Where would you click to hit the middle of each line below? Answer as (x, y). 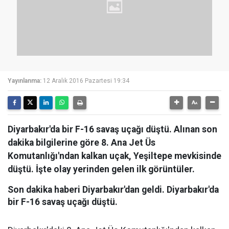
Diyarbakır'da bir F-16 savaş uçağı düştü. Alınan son (112, 129)
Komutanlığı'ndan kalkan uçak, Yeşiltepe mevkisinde (114, 156)
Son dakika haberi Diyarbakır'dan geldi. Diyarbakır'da (113, 190)
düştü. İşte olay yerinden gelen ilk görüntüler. (101, 169)
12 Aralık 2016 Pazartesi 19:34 (86, 81)
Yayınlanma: (25, 81)
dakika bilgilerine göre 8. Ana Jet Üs (82, 143)
